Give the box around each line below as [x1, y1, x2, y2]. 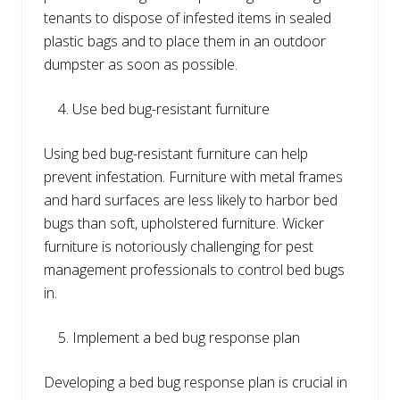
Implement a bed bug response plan [72, 328, 300, 348]
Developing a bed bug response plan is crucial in [44, 372, 347, 393]
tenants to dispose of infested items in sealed [44, 8, 331, 29]
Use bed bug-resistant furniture [72, 99, 270, 120]
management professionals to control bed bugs [44, 260, 345, 280]
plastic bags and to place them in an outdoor [44, 31, 326, 52]
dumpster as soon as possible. [44, 54, 237, 75]
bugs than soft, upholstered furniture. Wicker [44, 213, 324, 234]
